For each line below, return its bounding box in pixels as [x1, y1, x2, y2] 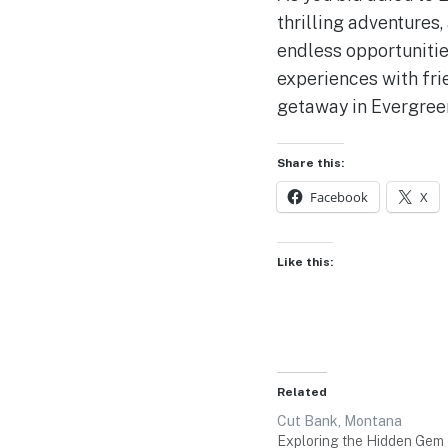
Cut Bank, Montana [276, 412, 402, 429]
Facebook [309, 187, 368, 206]
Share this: [276, 155, 344, 170]
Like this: [276, 254, 333, 269]
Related [276, 384, 327, 399]
